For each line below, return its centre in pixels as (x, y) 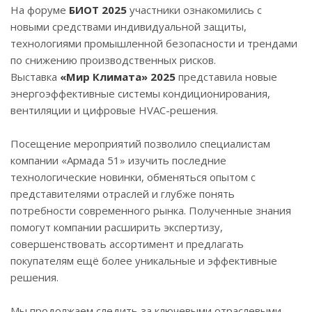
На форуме (40, 10)
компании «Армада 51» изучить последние (118, 160)
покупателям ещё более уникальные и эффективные (144, 260)
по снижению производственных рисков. (113, 60)
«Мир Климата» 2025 (118, 77)
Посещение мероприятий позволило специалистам (140, 143)
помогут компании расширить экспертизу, (117, 227)
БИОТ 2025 (98, 10)
